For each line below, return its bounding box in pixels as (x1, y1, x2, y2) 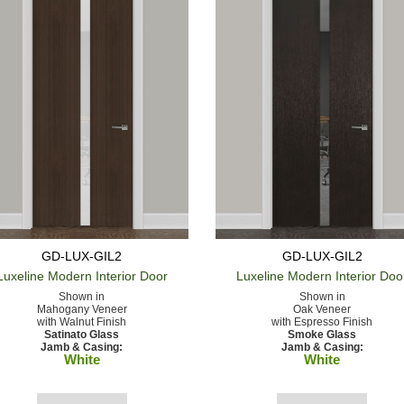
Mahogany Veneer (36, 302, 127, 316)
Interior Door (91, 268, 168, 283)
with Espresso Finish (271, 315, 373, 328)
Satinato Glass (44, 327, 120, 341)
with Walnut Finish (37, 315, 127, 328)
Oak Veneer (293, 302, 352, 316)
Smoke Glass (288, 327, 357, 341)
